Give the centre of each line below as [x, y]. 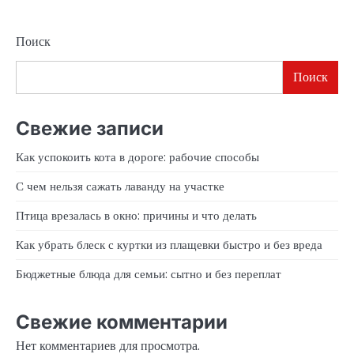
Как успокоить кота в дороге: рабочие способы [137, 156]
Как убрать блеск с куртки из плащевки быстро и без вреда [169, 244]
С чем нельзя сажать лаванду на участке [120, 186]
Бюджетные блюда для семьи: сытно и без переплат [149, 273]
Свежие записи [90, 128]
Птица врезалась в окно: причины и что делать [136, 215]
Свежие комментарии [122, 322]
